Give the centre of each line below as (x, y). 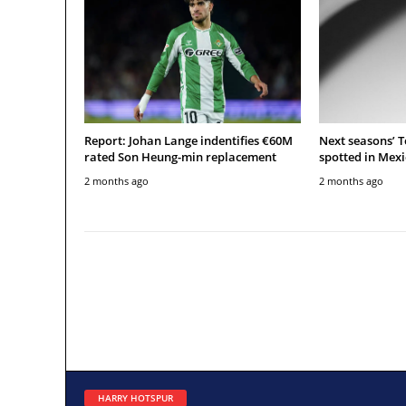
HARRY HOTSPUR (135, 397)
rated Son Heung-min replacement (180, 156)
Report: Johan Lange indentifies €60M (188, 140)
